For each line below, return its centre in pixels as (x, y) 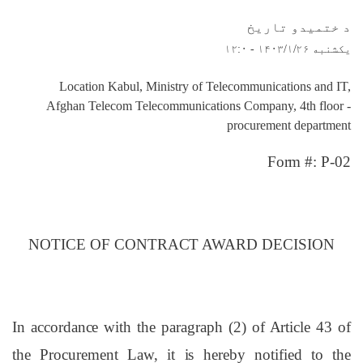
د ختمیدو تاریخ (299, 28)
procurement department (289, 125)
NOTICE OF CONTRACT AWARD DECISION (181, 244)
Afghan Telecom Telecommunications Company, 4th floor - (199, 105)
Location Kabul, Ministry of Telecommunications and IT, (205, 86)
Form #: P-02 (309, 161)
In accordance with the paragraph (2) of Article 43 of (181, 327)
